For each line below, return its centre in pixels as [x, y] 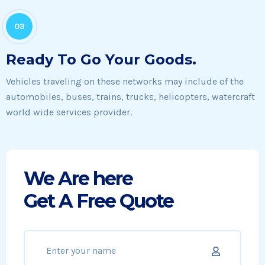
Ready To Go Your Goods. [101, 59]
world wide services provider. [69, 112]
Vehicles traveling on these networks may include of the [125, 81]
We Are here [78, 178]
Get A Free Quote [98, 201]
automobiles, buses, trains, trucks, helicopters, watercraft [130, 97]
